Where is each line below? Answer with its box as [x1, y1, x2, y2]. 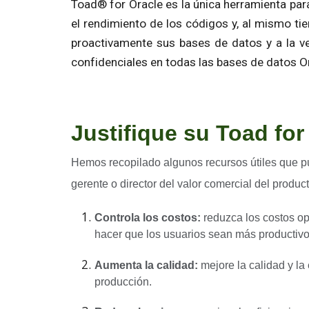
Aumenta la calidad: [94, 259, 199, 271]
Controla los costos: [94, 212, 201, 223]
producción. [94, 275, 152, 288]
